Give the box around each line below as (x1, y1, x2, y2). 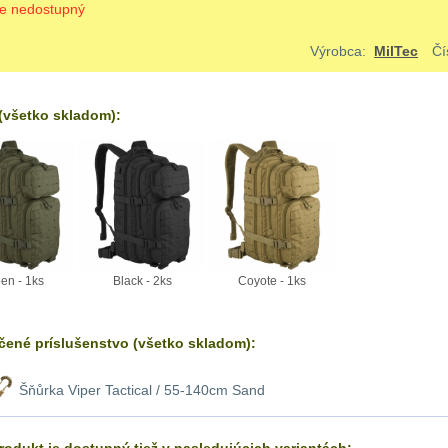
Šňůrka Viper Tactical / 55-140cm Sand (19, 382, 265, 398)
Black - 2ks (112, 274, 172, 288)
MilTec (374, 43, 419, 59)
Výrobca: (310, 43, 375, 59)
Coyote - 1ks (238, 274, 306, 288)
